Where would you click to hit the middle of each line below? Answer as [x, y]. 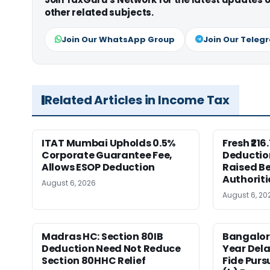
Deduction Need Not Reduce [111, 248]
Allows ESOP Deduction [98, 167]
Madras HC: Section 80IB [102, 236]
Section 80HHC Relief [94, 260]
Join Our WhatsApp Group [118, 39]
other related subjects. [99, 12]
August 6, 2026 [69, 183]
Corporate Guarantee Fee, [107, 155]
